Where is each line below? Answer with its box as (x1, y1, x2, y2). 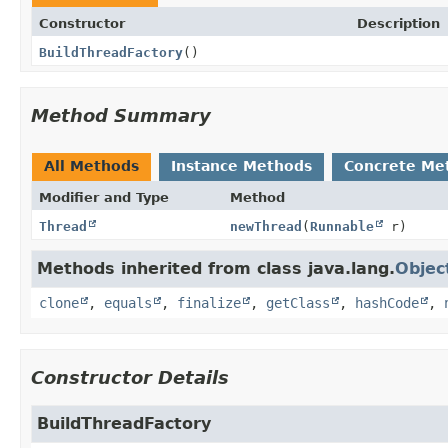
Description (357, 15, 440, 31)
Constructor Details (31, 366, 229, 388)
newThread (229, 218, 302, 234)
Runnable (309, 218, 374, 234)
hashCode (355, 294, 419, 311)
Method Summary (31, 104, 211, 126)
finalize (177, 294, 241, 311)
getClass (266, 294, 330, 311)
